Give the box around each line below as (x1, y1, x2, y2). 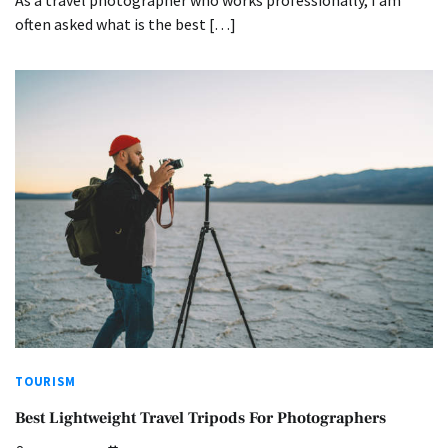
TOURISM (15, 374, 76, 390)
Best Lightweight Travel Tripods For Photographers (15, 407, 390, 428)
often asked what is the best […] (15, 13, 236, 34)
